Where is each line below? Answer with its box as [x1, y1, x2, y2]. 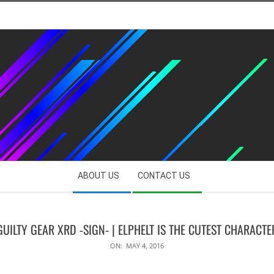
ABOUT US [78, 171, 119, 180]
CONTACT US [138, 171, 190, 180]
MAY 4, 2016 [126, 241, 164, 250]
